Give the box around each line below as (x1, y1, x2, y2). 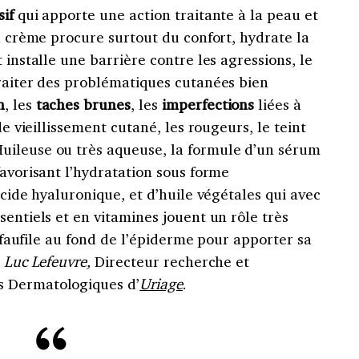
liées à (254, 95, 302, 115)
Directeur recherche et (95, 252, 250, 272)
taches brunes (31, 95, 131, 115)
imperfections (161, 95, 255, 115)
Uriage (139, 274, 183, 294)
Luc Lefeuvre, (3, 252, 95, 272)
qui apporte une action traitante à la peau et (13, 5, 318, 25)
